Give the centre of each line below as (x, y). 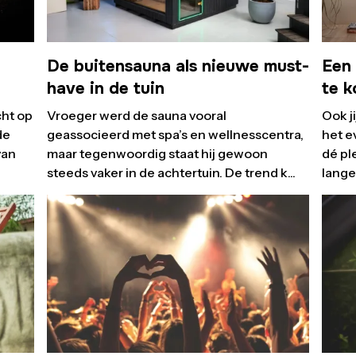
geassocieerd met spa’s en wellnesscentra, (175, 135)
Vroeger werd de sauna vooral (136, 116)
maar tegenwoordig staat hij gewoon (157, 154)
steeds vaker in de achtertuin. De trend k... (171, 173)
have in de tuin (105, 89)
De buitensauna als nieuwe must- (178, 66)
